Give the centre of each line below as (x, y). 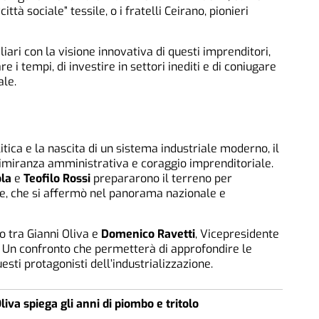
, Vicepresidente (237, 234)
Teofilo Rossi (57, 178)
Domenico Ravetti (148, 234)
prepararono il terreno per (161, 178)
